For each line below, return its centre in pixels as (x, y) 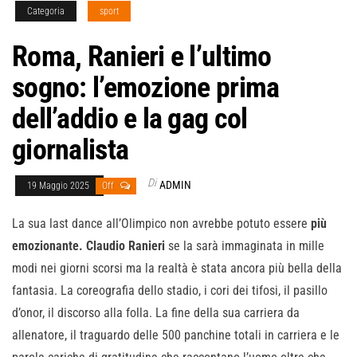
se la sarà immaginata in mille (246, 246)
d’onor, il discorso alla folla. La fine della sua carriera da (156, 313)
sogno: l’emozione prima (146, 88)
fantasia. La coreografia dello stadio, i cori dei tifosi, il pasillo (170, 291)
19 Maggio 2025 (59, 186)
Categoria (46, 12)
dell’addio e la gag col (130, 119)
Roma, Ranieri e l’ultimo (142, 57)
